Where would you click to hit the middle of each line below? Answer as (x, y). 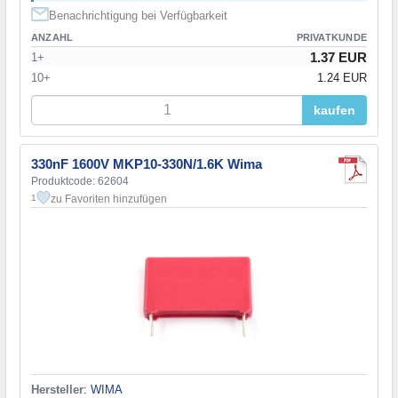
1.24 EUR (342, 77)
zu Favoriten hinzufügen (109, 199)
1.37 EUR (338, 57)
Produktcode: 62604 (80, 181)
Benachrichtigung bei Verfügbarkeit (138, 15)
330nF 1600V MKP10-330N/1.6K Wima (147, 163)
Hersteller (57, 389)
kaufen (334, 110)
